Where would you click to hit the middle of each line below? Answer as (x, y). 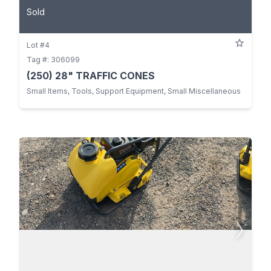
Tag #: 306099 (53, 59)
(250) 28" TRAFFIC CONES (91, 75)
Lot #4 (38, 45)
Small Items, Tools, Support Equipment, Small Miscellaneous (134, 91)
